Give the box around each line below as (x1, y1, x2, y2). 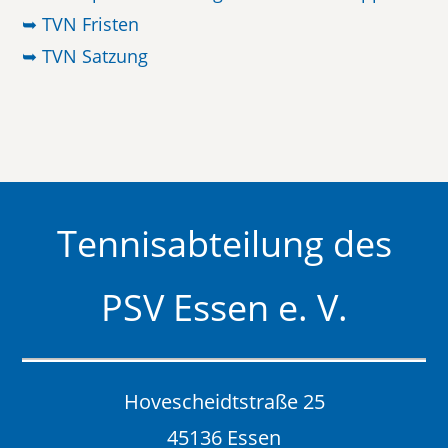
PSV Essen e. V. (100, 283, 348, 332)
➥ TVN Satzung (22, 44, 149, 68)
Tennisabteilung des (56, 219, 392, 268)
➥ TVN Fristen (22, 12, 140, 36)
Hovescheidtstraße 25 (123, 388, 325, 416)
